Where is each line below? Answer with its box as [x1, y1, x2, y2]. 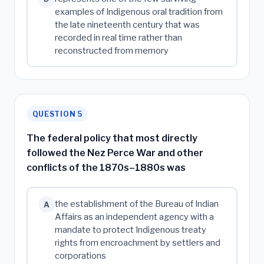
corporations [54, 250, 106, 262]
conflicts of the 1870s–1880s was [27, 161, 186, 173]
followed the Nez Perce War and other [27, 147, 203, 159]
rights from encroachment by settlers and [54, 237, 220, 249]
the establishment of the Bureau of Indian [54, 199, 219, 210]
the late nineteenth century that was [54, 19, 200, 31]
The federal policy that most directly [27, 132, 197, 144]
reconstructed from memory [54, 45, 169, 57]
